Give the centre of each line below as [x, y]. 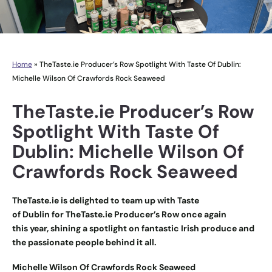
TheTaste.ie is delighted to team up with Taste [106, 200]
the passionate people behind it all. [84, 242]
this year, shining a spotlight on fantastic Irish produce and [133, 228]
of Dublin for [38, 214]
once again [204, 214]
